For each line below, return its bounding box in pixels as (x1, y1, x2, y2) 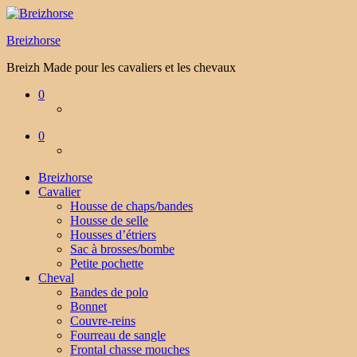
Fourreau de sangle (70, 328, 166, 342)
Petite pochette (70, 257, 143, 270)
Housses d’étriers (70, 228, 156, 241)
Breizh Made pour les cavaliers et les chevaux (6, 61, 236, 74)
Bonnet (70, 300, 107, 313)
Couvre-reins (70, 314, 135, 328)
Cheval (38, 271, 74, 284)
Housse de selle (70, 214, 148, 227)
